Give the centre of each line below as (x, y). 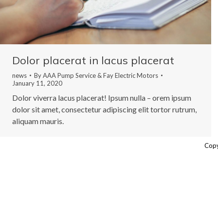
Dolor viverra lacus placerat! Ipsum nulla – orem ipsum (102, 98)
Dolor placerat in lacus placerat (93, 61)
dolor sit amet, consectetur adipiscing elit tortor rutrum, (104, 109)
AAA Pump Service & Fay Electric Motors (100, 76)
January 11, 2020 (37, 83)
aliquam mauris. (38, 121)
